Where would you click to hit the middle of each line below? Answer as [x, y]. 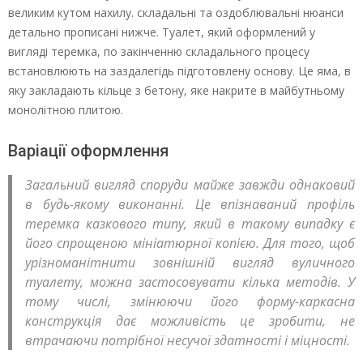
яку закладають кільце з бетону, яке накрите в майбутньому [176, 90]
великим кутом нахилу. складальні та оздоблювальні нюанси [176, 13]
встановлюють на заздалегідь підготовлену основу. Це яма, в [179, 71]
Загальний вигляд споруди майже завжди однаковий [190, 185]
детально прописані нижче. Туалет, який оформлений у [162, 32]
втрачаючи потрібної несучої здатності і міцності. [188, 341]
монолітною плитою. [66, 110]
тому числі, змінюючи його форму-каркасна [190, 302]
